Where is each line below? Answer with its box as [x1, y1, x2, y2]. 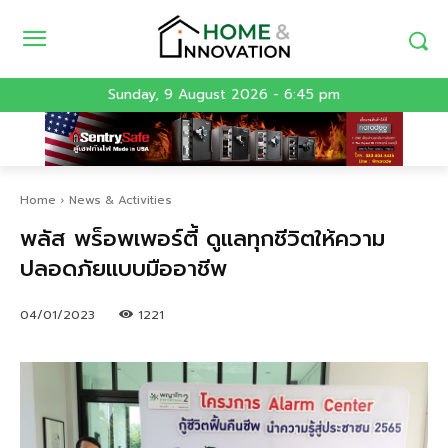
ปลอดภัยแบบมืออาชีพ [20, 252, 227, 286]
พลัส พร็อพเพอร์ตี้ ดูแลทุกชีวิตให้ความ [20, 222, 385, 256]
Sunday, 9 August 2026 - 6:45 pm [108, 83, 340, 105]
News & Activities [69, 191, 172, 210]
